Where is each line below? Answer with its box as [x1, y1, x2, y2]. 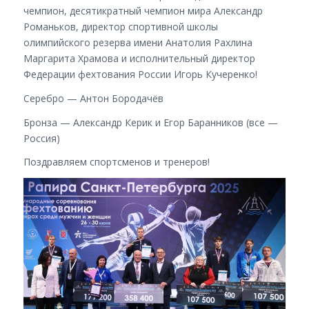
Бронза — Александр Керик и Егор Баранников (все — [23, 115, 278, 129]
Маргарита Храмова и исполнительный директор [23, 51, 255, 65]
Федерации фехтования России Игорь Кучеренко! [23, 67, 257, 81]
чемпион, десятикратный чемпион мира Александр [23, 3, 263, 17]
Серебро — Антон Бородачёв [23, 91, 163, 105]
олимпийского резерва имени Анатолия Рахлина [23, 35, 252, 49]
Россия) [23, 131, 60, 145]
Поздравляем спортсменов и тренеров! [23, 155, 210, 169]
